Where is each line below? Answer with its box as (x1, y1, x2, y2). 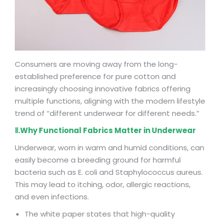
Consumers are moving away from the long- (15, 59, 178, 69)
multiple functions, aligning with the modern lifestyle (15, 96, 205, 106)
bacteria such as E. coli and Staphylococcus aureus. (15, 167, 203, 177)
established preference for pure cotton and (15, 71, 176, 82)
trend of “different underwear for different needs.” (15, 108, 199, 118)
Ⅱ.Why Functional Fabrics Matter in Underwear (15, 125, 196, 136)
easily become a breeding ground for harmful (15, 155, 181, 165)
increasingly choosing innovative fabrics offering (15, 83, 191, 94)
